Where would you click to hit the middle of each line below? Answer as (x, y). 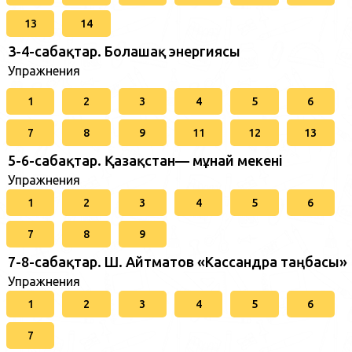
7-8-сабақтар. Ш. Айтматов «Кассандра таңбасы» (178, 262)
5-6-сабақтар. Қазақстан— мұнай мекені (145, 160)
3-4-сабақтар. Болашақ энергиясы (124, 51)
